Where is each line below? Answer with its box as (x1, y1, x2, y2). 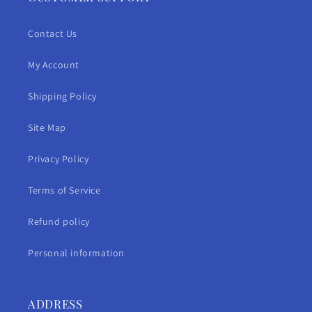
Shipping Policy (28, 89, 97, 102)
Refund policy (28, 214, 90, 228)
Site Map (28, 120, 66, 134)
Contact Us (28, 26, 77, 40)
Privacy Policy (28, 152, 89, 165)
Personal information (28, 246, 125, 259)
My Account (28, 58, 79, 71)
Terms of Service (28, 183, 101, 196)
